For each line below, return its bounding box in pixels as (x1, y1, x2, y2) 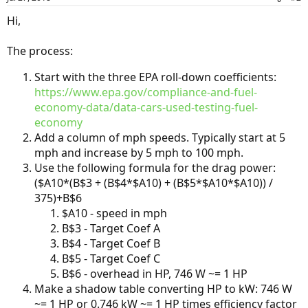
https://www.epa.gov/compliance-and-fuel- (34, 85, 257, 100)
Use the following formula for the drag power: (34, 160, 276, 175)
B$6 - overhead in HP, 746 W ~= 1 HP (62, 266, 247, 281)
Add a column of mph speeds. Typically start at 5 (34, 130, 285, 145)
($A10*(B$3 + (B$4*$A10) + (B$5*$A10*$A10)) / (34, 175, 273, 190)
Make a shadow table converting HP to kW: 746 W (34, 281, 292, 296)
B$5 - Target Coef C (62, 251, 160, 266)
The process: (7, 43, 73, 58)
